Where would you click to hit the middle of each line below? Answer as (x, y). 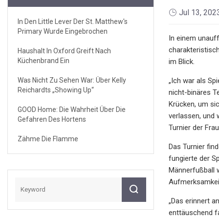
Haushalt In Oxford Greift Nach (64, 51)
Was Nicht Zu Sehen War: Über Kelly (72, 80)
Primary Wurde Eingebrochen (63, 31)
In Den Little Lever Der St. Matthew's (73, 21)
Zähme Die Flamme (48, 139)
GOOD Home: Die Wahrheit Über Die (72, 109)
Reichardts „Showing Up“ (56, 90)
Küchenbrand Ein (44, 60)
